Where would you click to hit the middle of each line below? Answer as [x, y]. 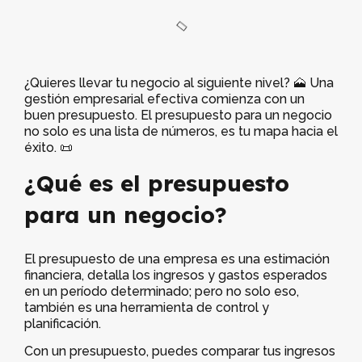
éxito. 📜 [48, 147]
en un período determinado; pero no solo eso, [162, 292]
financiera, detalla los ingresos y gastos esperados [176, 276]
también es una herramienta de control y [147, 308]
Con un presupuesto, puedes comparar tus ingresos [180, 351]
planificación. [63, 324]
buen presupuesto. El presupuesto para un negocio [178, 115]
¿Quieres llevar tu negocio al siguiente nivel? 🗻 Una [179, 82]
